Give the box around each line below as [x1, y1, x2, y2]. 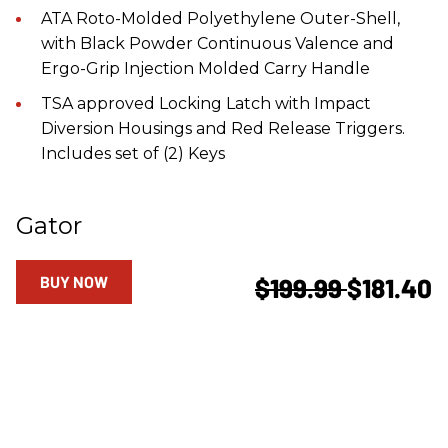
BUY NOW [40, 272, 108, 292]
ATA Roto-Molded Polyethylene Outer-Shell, [41, 9, 400, 29]
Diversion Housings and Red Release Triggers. [41, 119, 405, 139]
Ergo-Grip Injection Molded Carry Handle [41, 59, 370, 79]
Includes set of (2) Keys [41, 144, 225, 164]
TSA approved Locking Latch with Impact [41, 94, 371, 114]
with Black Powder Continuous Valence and [41, 34, 394, 54]
